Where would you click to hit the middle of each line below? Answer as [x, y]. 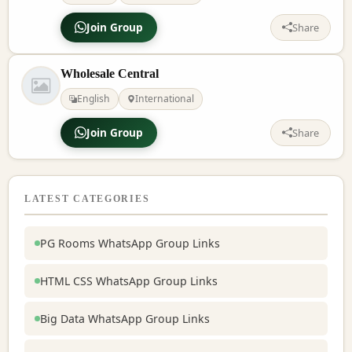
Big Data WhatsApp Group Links [125, 319]
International [165, 98]
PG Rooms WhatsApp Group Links [130, 243]
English [93, 98]
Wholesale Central [110, 73]
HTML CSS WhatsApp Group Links [129, 281]
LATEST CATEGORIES [87, 198]
